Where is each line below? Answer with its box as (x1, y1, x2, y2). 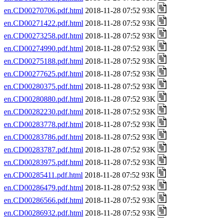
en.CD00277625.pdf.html (4, 70, 83, 78)
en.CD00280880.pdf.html (4, 95, 83, 103)
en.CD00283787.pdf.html (4, 145, 83, 154)
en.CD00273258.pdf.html (4, 32, 83, 40)
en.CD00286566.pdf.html (4, 196, 83, 204)
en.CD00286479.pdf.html (4, 183, 83, 192)
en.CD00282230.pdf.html (4, 108, 83, 116)
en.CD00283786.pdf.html (4, 133, 83, 141)
